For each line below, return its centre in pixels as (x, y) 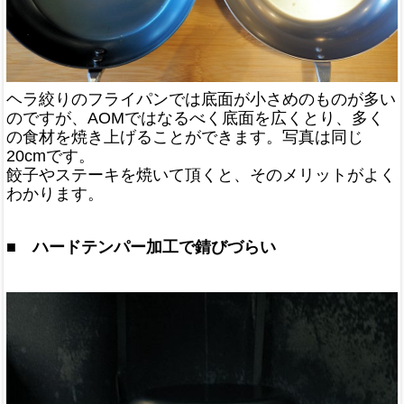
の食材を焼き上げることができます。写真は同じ (185, 137)
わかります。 (55, 193)
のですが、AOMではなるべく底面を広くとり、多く (195, 118)
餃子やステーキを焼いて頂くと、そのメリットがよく (201, 174)
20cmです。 (50, 156)
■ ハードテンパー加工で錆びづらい (141, 248)
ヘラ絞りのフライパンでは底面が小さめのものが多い (201, 99)
